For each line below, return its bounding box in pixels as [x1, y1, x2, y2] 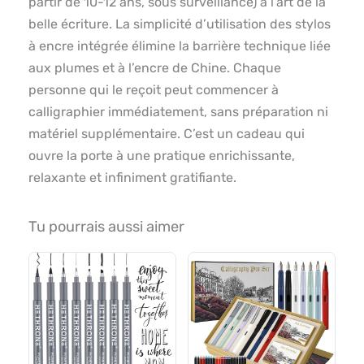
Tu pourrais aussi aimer [28, 218, 184, 236]
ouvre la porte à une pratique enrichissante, [28, 148, 295, 164]
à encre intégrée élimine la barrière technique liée [28, 38, 331, 54]
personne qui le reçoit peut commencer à [28, 82, 279, 98]
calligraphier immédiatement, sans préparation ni [28, 104, 328, 120]
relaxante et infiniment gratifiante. [28, 170, 236, 186]
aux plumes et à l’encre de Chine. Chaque [28, 60, 281, 76]
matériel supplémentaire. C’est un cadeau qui [28, 126, 305, 142]
